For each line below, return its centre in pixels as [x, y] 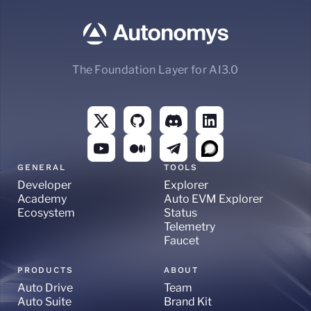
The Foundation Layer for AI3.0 [155, 70]
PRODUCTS [45, 270]
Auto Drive [45, 288]
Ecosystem [46, 213]
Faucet [182, 241]
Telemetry [190, 227]
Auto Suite [44, 302]
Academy [42, 199]
